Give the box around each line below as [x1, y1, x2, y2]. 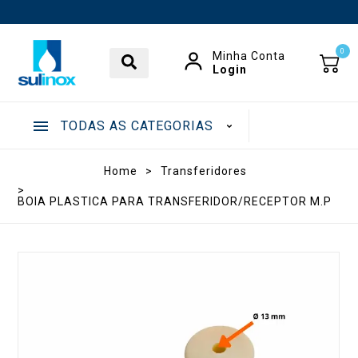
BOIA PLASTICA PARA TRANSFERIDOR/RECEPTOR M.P [18, 195, 332, 209]
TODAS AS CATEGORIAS [60, 118, 213, 134]
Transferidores [160, 165, 247, 178]
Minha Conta [213, 50, 286, 63]
